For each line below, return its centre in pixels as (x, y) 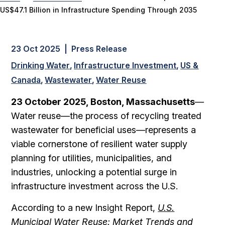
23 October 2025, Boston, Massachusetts (103, 102)
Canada (26, 80)
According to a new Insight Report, (85, 208)
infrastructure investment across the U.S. (95, 186)
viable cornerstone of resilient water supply (99, 144)
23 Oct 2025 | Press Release (69, 49)
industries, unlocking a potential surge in (94, 172)
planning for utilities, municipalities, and (92, 158)
